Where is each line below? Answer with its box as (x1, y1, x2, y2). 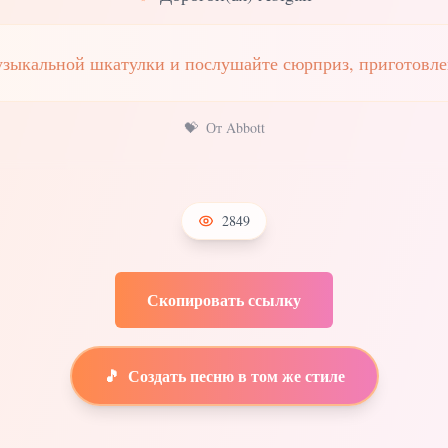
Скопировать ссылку (147, 288, 301, 311)
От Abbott (205, 118, 265, 137)
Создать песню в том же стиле (127, 369, 345, 393)
